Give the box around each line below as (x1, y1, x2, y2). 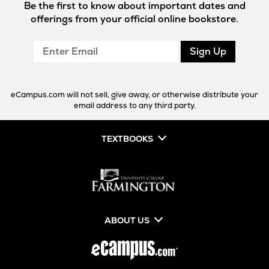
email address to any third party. (73, 100, 196, 111)
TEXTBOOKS (101, 133, 153, 145)
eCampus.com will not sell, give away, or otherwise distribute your (11, 89, 258, 100)
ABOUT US (104, 215, 150, 226)
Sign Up (190, 45, 226, 58)
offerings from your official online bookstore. (31, 13, 238, 26)
